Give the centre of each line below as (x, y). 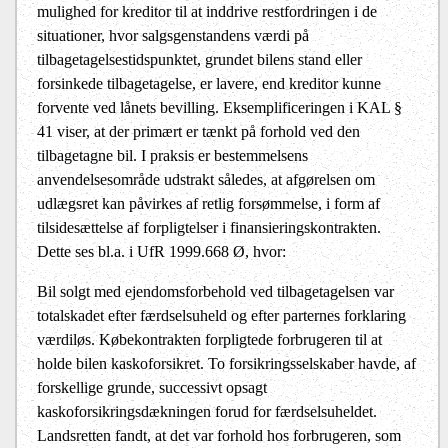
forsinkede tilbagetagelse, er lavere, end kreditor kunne (209, 84)
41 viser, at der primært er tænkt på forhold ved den (198, 132)
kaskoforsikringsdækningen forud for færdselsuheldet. (207, 412)
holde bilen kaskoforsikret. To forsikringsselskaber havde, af (226, 364)
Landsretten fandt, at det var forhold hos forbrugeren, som (219, 436)
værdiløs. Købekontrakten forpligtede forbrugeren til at (209, 340)
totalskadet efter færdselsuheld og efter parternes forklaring (221, 316)
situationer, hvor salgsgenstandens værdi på (173, 36)
